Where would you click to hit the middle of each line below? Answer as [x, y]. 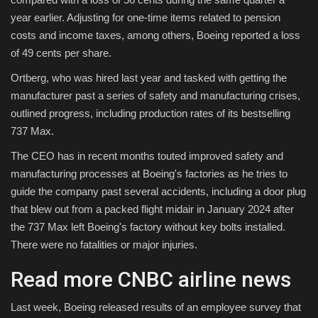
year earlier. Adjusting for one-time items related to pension [146, 17]
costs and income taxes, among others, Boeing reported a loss [155, 35]
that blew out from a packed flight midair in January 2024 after [152, 209]
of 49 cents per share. [61, 53]
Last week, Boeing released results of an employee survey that [156, 307]
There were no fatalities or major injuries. [104, 244]
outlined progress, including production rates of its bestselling [150, 113]
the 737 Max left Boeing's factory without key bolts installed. [148, 226]
